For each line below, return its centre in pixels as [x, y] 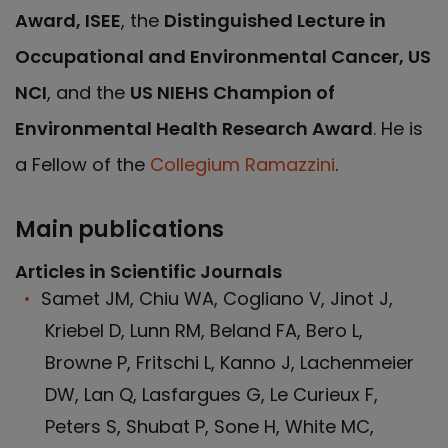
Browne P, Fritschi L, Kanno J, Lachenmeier [229, 362]
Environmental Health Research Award [194, 128]
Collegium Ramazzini [242, 164]
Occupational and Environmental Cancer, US [223, 56]
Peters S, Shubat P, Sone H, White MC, [209, 426]
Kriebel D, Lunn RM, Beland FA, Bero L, [204, 330]
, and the [88, 92]
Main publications [119, 229]
